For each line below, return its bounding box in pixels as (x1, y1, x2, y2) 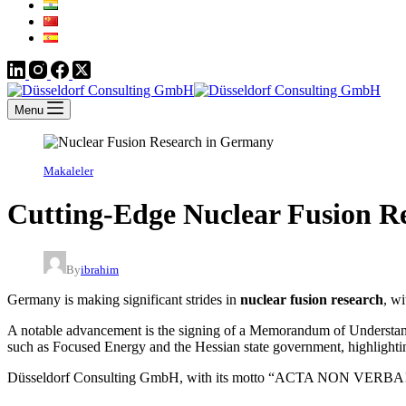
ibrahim (81, 263, 119, 276)
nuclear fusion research (240, 291, 383, 307)
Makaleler (43, 165, 93, 178)
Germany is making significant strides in (7, 291, 240, 307)
